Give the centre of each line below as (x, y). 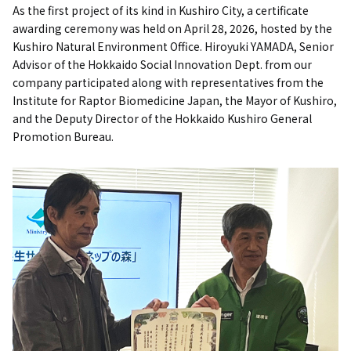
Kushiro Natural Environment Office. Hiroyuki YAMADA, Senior (173, 47)
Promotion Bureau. (63, 137)
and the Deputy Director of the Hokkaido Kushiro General (162, 119)
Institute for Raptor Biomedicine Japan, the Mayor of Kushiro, (175, 101)
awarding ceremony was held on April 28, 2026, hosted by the (172, 29)
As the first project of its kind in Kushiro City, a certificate (161, 11)
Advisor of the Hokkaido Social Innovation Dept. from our (162, 65)
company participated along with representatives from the (168, 83)
